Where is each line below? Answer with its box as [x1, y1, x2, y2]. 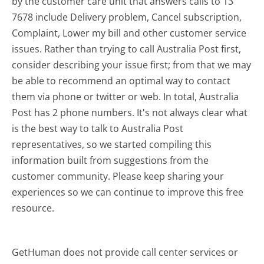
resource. [12, 201, 55, 214]
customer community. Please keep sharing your [12, 169, 225, 183]
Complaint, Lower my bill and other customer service [12, 26, 247, 39]
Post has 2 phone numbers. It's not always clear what [12, 105, 248, 119]
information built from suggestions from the [12, 153, 209, 167]
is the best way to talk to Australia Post [12, 121, 184, 135]
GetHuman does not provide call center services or [12, 245, 239, 259]
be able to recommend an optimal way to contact [12, 74, 231, 87]
